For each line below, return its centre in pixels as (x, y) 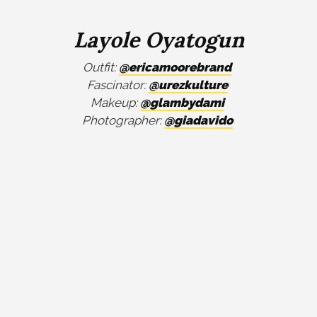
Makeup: (115, 103)
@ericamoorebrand (175, 67)
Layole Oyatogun (158, 40)
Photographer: (123, 120)
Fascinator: (117, 85)
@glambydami (182, 103)
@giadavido (198, 120)
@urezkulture (188, 85)
